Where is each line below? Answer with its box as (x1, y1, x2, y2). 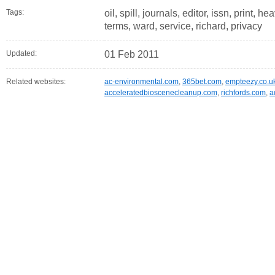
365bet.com (182, 77, 222, 86)
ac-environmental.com (104, 77, 179, 86)
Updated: (6, 49, 37, 58)
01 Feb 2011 (104, 49, 159, 60)
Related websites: (6, 77, 66, 86)
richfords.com (221, 88, 266, 97)
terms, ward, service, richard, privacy (104, 21, 262, 31)
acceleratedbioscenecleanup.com (104, 88, 217, 97)
